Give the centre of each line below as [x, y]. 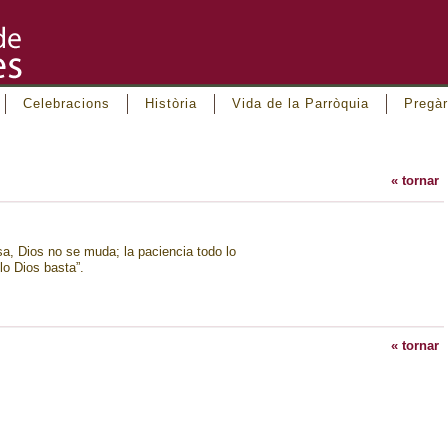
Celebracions [66, 103]
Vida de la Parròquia [300, 103]
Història [171, 103]
